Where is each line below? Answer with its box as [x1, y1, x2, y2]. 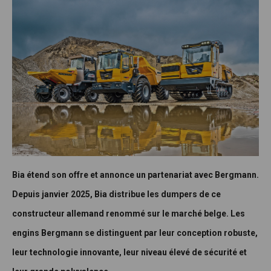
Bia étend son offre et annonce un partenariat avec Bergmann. [12, 170, 259, 180]
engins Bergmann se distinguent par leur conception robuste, [12, 228, 258, 238]
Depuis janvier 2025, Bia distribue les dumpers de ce [12, 189, 221, 200]
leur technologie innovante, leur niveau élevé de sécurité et [12, 247, 247, 258]
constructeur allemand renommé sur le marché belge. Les [12, 209, 245, 219]
